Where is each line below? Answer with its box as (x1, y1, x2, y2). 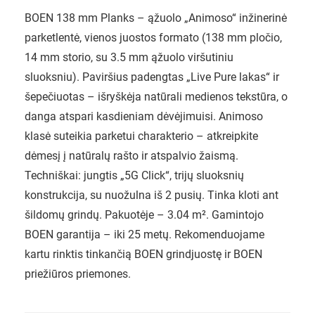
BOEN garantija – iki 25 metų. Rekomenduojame (25, 228, 264, 242)
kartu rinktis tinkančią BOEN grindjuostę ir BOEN (25, 247, 262, 262)
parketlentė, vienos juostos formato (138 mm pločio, (25, 31, 282, 45)
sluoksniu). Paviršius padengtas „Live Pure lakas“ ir (25, 70, 279, 84)
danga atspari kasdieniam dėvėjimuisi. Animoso (25, 110, 263, 124)
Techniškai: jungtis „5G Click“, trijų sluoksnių (25, 169, 244, 183)
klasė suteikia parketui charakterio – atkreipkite (25, 129, 258, 143)
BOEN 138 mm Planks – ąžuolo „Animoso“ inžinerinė (25, 11, 287, 25)
